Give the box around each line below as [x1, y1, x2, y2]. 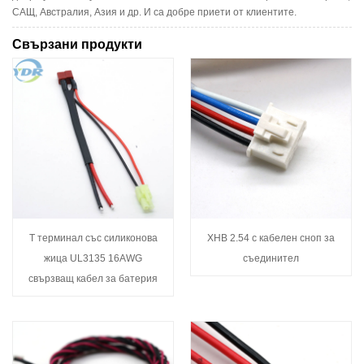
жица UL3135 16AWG [44, 252, 142, 264]
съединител [243, 252, 299, 264]
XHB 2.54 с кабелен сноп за [207, 232, 335, 244]
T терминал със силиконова [28, 232, 158, 244]
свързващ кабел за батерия [28, 272, 158, 284]
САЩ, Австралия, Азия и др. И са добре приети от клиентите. [12, 6, 297, 18]
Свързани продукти [12, 37, 142, 51]
